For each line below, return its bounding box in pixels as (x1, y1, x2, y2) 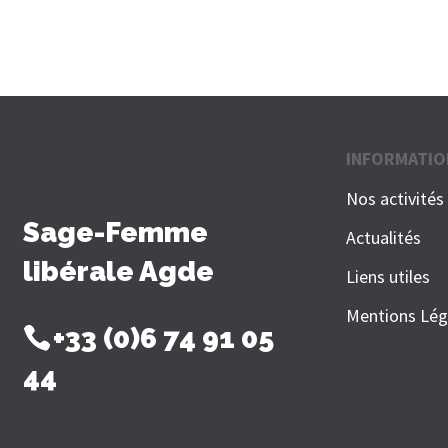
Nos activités (346, 187, 445, 211)
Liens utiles (346, 265, 431, 289)
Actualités (346, 226, 422, 250)
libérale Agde (23, 255, 214, 289)
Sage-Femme (23, 216, 208, 250)
